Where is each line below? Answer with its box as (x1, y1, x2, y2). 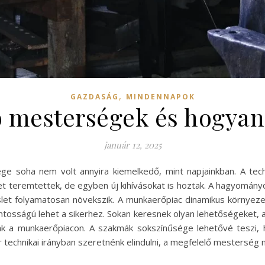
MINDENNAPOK (125, 92, 195, 102)
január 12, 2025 (104, 139, 161, 151)
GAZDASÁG (70, 92, 119, 102)
